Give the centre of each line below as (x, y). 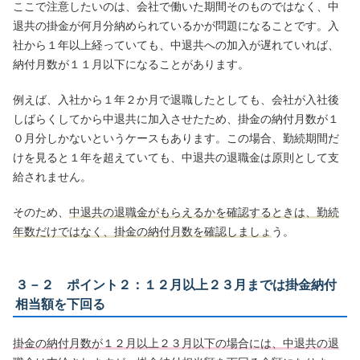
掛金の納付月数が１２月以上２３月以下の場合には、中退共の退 (176, 344)
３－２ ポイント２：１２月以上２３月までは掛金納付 (176, 285)
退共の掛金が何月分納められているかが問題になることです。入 (176, 26)
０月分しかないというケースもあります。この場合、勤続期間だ (176, 139)
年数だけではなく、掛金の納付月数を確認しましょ (143, 232)
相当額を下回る (61, 305)
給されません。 (53, 177)
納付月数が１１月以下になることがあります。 (131, 65)
